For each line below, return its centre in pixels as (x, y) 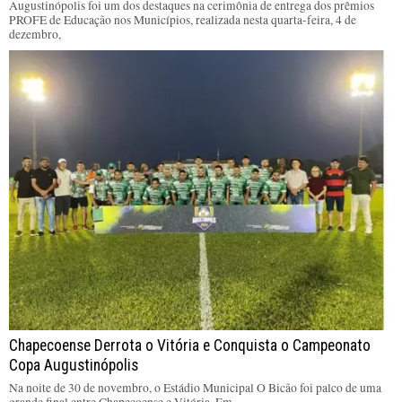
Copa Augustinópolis (74, 365)
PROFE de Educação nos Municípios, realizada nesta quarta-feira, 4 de (183, 19)
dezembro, (35, 34)
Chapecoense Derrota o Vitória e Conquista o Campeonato (190, 345)
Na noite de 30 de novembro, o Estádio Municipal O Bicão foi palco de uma (195, 387)
